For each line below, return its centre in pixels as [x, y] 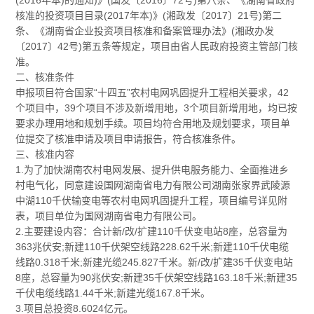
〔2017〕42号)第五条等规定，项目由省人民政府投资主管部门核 [157, 47]
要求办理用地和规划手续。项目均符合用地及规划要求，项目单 [153, 124]
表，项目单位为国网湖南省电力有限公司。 [109, 216]
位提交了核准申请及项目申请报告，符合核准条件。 [129, 139]
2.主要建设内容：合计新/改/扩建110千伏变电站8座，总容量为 [152, 232]
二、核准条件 [45, 77]
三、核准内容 [45, 155]
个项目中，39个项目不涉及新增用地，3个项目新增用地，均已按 [157, 108]
